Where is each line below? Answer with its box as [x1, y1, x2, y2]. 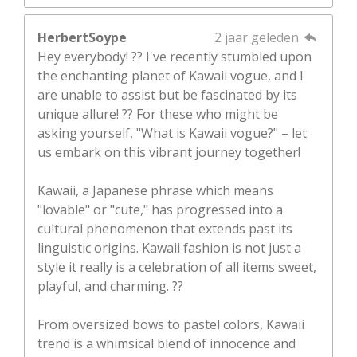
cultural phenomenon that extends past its [37, 220, 292, 238]
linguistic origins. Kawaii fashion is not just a [37, 239, 301, 257]
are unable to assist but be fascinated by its [37, 86, 297, 104]
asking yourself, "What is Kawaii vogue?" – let [37, 124, 307, 143]
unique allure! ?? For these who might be [37, 105, 278, 124]
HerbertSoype [37, 29, 127, 47]
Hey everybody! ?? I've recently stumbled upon [37, 48, 312, 66]
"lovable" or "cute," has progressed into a [37, 201, 283, 219]
